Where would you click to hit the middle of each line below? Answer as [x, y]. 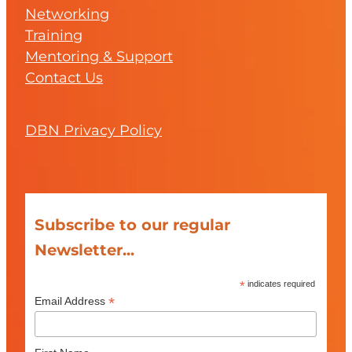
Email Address [71, 301]
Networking [67, 14]
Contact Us [64, 78]
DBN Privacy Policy [93, 131]
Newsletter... [84, 251]
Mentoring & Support [99, 57]
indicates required [280, 284]
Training [54, 35]
